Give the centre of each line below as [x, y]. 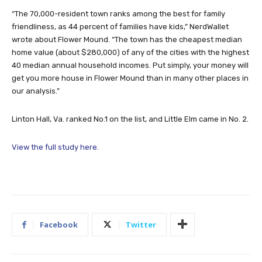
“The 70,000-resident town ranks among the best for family [118, 13]
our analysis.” [36, 91]
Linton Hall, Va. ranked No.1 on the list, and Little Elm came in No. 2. [130, 119]
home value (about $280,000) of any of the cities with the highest [130, 52]
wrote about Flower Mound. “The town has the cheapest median [127, 39]
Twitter [141, 224]
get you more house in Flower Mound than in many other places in [130, 78]
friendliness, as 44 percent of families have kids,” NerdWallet [120, 26]
